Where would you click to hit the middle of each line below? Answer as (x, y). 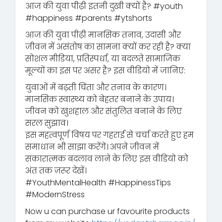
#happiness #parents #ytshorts (89, 18)
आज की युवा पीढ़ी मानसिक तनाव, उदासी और (103, 35)
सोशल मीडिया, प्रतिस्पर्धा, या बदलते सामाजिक (103, 58)
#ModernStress (55, 194)
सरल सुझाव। (47, 123)
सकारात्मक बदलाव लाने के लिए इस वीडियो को (107, 159)
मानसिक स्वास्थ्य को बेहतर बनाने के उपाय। (99, 99)
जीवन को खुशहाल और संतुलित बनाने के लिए (104, 111)
